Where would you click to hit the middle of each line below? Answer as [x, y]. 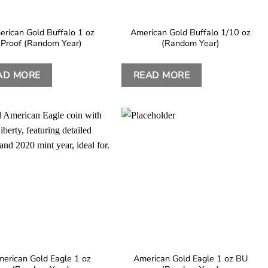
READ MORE [162, 75]
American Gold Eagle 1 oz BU [190, 258]
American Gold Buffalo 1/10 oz [190, 33]
